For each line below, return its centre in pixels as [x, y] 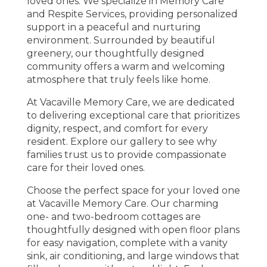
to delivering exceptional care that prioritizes [133, 115]
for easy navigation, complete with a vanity [127, 243]
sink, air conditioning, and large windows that [133, 256]
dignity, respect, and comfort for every [117, 128]
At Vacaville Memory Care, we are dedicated [131, 102]
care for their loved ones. [86, 168]
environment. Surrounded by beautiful [121, 40]
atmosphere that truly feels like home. [118, 80]
